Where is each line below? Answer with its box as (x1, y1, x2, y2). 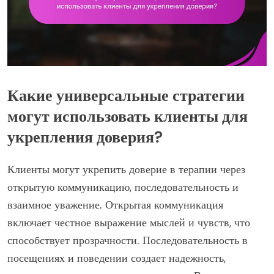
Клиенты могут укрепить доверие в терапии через (7, 161, 245, 177)
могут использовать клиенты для (7, 105, 248, 127)
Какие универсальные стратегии (7, 84, 245, 106)
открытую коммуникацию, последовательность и (7, 179, 239, 194)
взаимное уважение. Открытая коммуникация (7, 197, 223, 212)
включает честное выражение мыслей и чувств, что (7, 215, 250, 230)
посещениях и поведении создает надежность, (7, 250, 226, 265)
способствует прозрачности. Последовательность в (7, 232, 248, 248)
